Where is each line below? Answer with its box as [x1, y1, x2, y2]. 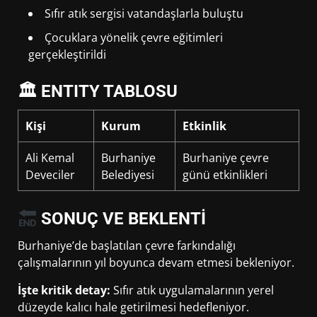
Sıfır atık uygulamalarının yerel [110, 282, 274, 299]
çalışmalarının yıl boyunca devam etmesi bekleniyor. [18, 255, 294, 271]
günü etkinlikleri [183, 167, 267, 183]
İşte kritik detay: [18, 282, 110, 299]
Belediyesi [101, 167, 154, 183]
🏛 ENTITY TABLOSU [18, 81, 178, 102]
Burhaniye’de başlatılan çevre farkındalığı [18, 238, 236, 254]
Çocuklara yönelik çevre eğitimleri [45, 30, 223, 46]
